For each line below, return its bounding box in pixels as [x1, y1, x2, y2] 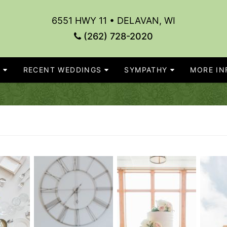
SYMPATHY [124, 65, 168, 74]
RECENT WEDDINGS [23, 65, 102, 74]
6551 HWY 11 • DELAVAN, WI [51, 15, 175, 26]
